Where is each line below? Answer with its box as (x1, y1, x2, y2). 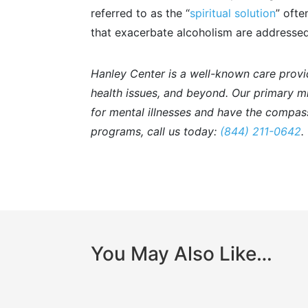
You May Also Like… (91, 241, 272, 265)
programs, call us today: (91, 124, 220, 139)
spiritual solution (190, 6, 276, 21)
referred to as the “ (91, 6, 190, 21)
